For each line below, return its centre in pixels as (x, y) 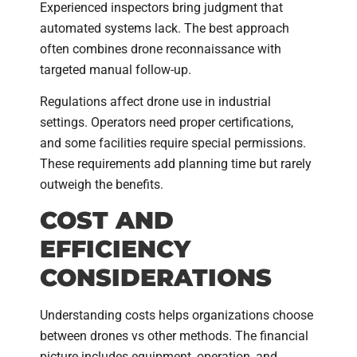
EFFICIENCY (115, 249)
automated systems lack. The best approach (165, 28)
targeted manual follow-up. (116, 69)
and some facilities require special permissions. (173, 143)
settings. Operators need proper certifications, (167, 122)
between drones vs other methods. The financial (174, 336)
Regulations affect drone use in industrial (155, 101)
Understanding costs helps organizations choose (177, 316)
